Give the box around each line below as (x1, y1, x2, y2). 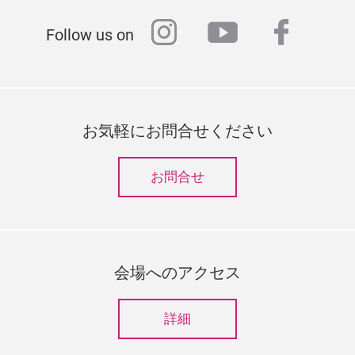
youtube (206, 15, 319, 53)
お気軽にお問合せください (82, 121, 273, 141)
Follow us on (46, 25, 134, 45)
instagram (147, 15, 290, 53)
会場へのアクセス (114, 263, 241, 283)
